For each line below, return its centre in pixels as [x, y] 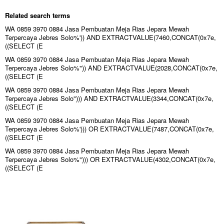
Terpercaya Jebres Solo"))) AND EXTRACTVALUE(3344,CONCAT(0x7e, [109, 98]
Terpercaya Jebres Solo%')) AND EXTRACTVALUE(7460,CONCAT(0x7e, [110, 37]
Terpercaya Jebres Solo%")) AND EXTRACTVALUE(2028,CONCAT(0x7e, [111, 68]
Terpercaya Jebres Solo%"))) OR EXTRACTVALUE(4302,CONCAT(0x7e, [110, 159]
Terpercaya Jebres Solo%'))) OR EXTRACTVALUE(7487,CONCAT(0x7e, [109, 129]
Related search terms [37, 15]
